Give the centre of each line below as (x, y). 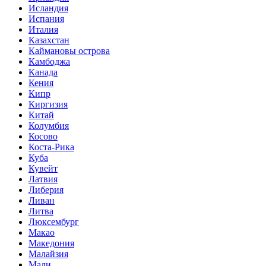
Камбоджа (49, 61)
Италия (43, 29)
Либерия (46, 189)
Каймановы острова (69, 50)
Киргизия (48, 104)
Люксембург (54, 221)
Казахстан (49, 40)
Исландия (48, 8)
